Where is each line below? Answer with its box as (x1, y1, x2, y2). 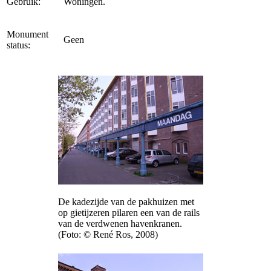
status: (7, 39, 30, 50)
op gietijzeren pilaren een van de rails (58, 207, 200, 218)
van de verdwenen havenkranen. (58, 218, 182, 229)
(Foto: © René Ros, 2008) (58, 229, 158, 240)
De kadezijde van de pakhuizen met (58, 196, 194, 207)
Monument (7, 28, 48, 39)
